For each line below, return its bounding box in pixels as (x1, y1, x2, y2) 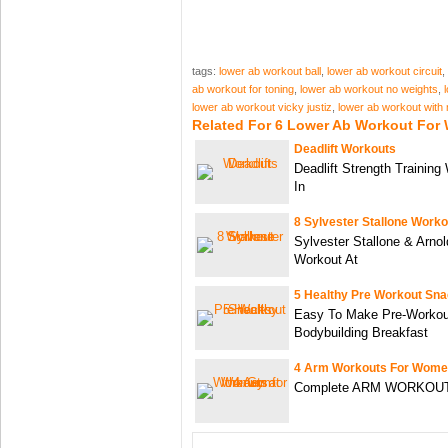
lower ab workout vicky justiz (192, 101, 332, 113)
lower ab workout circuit (327, 65, 442, 77)
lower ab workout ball (219, 65, 321, 77)
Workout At (294, 252, 358, 267)
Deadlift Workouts (294, 142, 396, 156)
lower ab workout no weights (300, 83, 438, 95)
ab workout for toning (192, 83, 294, 95)
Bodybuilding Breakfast (294, 325, 428, 340)
